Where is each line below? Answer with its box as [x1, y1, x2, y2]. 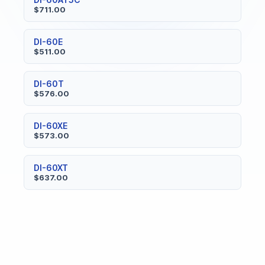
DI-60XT [34, 163, 68, 173]
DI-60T [34, 79, 64, 89]
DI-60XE [34, 121, 67, 131]
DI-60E [34, 37, 63, 47]
